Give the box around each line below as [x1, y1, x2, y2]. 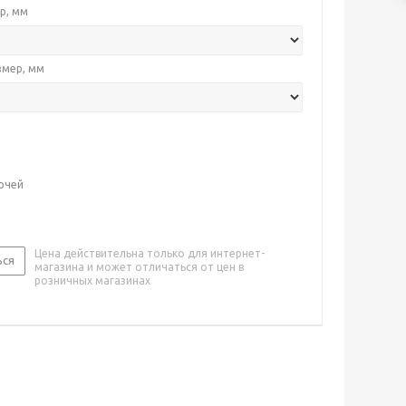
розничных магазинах [34, 275, 150, 286]
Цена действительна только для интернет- [34, 247, 265, 259]
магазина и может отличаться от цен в [34, 261, 244, 273]
